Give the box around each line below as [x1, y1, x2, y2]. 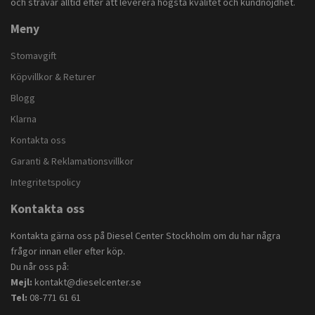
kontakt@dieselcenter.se [34, 276, 141, 289]
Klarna [11, 112, 37, 126]
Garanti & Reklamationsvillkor [11, 155, 134, 168]
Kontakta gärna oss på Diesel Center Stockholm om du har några [11, 229, 281, 243]
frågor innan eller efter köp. [11, 245, 125, 258]
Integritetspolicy [11, 176, 81, 189]
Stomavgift [11, 49, 56, 63]
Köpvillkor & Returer [11, 70, 96, 84]
